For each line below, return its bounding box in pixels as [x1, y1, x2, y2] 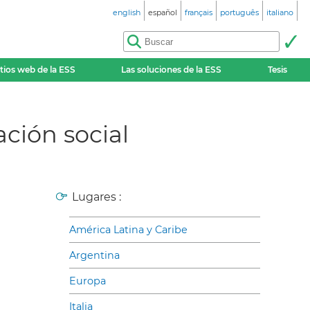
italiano [266, 8, 293, 17]
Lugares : [72, 190, 121, 203]
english [113, 8, 140, 17]
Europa [69, 275, 106, 287]
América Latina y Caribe [69, 224, 188, 236]
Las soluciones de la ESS [121, 64, 222, 75]
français [185, 8, 212, 17]
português [220, 8, 259, 17]
